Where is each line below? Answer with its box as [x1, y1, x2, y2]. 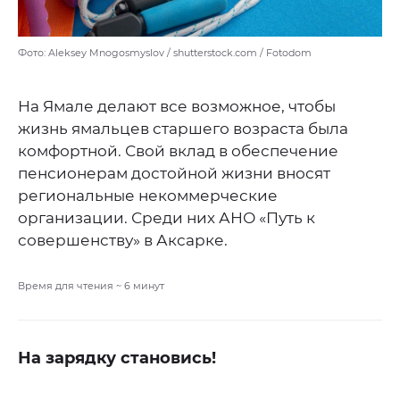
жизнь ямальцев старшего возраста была [18, 120, 348, 138]
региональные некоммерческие [18, 187, 278, 205]
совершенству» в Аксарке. [18, 231, 228, 250]
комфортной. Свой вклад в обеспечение [18, 142, 338, 161]
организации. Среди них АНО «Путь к [18, 209, 315, 228]
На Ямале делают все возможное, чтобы [18, 97, 336, 116]
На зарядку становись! [18, 348, 216, 369]
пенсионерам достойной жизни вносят [18, 164, 330, 183]
